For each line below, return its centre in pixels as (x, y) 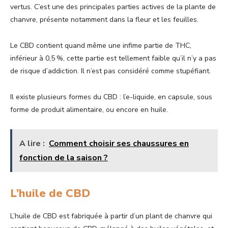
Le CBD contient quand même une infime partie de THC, (101, 46)
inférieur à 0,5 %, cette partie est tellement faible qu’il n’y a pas (113, 59)
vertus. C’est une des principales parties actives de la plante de (113, 7)
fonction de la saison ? (64, 158)
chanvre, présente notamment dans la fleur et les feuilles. (105, 20)
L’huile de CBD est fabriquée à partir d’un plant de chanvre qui (111, 216)
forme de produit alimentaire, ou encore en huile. (90, 110)
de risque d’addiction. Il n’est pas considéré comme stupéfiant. (111, 71)
